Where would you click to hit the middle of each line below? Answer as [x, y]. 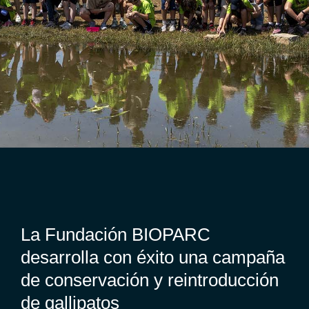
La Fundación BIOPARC [116, 234]
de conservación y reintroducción [150, 280]
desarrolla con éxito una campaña [153, 257]
